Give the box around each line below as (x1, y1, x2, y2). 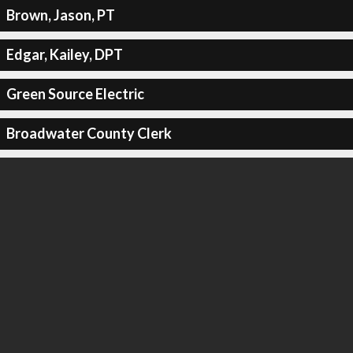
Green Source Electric (6, 85, 144, 102)
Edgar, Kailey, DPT (6, 46, 123, 63)
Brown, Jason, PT (6, 6, 115, 24)
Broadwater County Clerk (6, 124, 172, 142)
